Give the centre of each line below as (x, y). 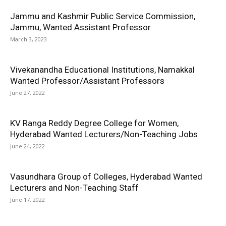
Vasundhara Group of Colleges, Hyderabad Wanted (106, 177)
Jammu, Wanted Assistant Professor (80, 27)
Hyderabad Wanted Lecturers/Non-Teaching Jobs (104, 134)
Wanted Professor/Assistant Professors (87, 81)
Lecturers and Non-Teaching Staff (74, 188)
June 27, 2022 (27, 93)
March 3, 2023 (29, 39)
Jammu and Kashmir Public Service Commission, (103, 16)
